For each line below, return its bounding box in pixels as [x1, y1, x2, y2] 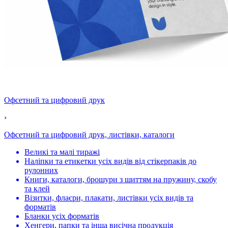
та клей [24, 184, 50, 193]
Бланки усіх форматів [24, 212, 99, 220]
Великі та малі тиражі [24, 148, 100, 156]
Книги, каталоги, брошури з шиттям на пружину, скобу [24, 175, 217, 184]
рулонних [24, 166, 58, 175]
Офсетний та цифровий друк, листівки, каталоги [4, 130, 175, 139]
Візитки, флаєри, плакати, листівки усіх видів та [24, 193, 193, 202]
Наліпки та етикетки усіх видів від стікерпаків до [24, 157, 196, 165]
